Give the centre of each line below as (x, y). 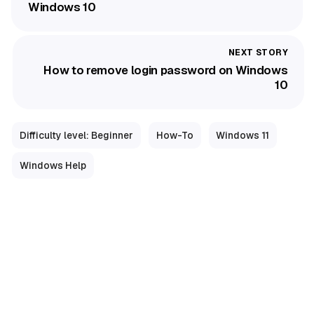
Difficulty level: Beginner (76, 136)
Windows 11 (243, 136)
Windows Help (53, 165)
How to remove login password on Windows (166, 70)
